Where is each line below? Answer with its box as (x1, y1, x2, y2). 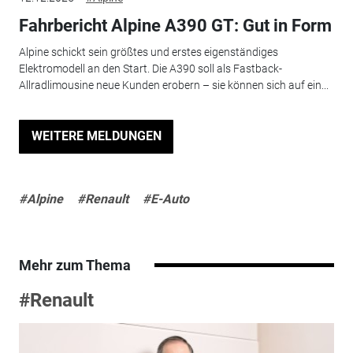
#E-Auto (142, 191, 189, 206)
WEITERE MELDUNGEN (31, 128, 162, 144)
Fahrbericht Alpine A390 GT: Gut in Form (18, 15, 332, 35)
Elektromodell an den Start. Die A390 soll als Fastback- (18, 62, 282, 76)
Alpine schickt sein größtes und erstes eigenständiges (18, 46, 278, 59)
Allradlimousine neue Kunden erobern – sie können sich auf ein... (18, 79, 329, 92)
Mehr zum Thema (18, 256, 131, 273)
